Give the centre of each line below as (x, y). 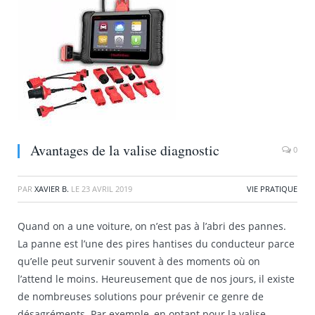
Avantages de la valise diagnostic (125, 150)
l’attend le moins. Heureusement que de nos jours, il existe (156, 279)
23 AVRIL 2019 (107, 189)
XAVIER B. (52, 189)
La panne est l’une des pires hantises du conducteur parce (156, 244)
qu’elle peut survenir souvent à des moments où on (139, 261)
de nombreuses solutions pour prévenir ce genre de (141, 296)
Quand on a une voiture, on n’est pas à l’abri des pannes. (152, 226)
